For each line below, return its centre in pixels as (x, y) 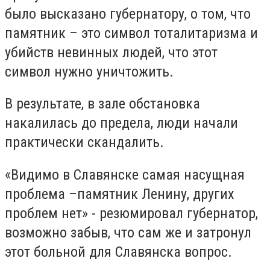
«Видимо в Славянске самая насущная (125, 174)
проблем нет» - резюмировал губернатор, (131, 213)
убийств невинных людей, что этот (111, 52)
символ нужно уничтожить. (89, 71)
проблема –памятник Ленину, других (120, 194)
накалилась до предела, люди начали (121, 123)
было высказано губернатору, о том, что (128, 14)
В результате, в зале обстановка (102, 104)
